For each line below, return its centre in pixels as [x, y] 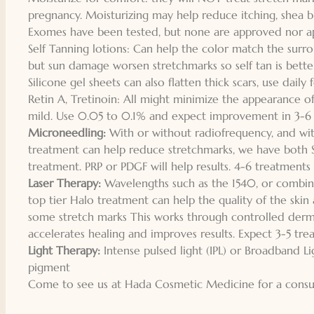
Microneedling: [68, 132]
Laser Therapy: [66, 183]
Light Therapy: [66, 250]
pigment [49, 267]
